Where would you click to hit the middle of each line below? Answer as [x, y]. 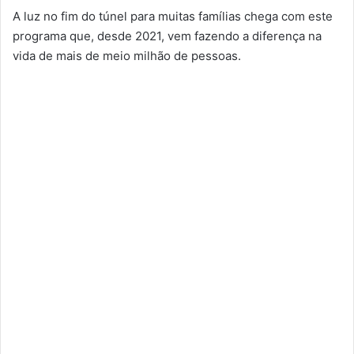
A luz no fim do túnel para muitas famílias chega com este [173, 16]
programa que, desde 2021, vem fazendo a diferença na [167, 36]
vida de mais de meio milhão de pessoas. [127, 56]
